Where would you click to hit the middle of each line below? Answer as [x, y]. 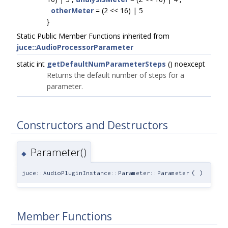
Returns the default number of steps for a [116, 75]
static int [32, 64]
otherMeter [72, 10]
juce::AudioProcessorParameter [75, 47]
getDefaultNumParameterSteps [106, 64]
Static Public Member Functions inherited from [93, 36]
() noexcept [186, 64]
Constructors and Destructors [92, 125]
